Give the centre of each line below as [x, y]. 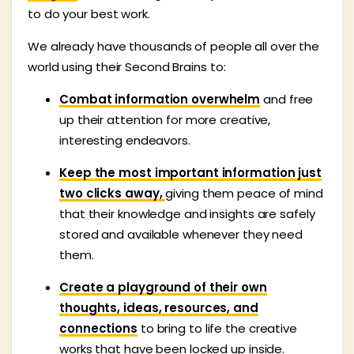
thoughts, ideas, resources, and [159, 307]
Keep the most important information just [190, 172]
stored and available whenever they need [181, 234]
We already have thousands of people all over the [174, 46]
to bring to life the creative [217, 328]
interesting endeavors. [125, 140]
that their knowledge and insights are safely [187, 213]
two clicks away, [113, 193]
